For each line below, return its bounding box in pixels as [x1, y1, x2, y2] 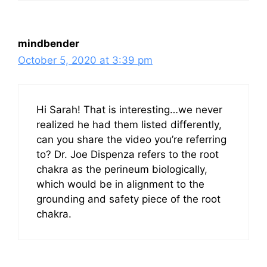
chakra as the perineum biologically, [36, 163, 207, 175]
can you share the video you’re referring [36, 133, 226, 145]
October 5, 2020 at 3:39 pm [18, 54, 153, 66]
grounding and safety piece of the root [36, 193, 221, 205]
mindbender [18, 37, 79, 49]
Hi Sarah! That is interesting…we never [36, 104, 222, 116]
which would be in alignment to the [36, 178, 204, 190]
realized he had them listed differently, [36, 119, 222, 131]
